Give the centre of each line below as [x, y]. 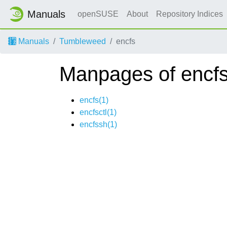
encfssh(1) [98, 124]
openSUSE [98, 14]
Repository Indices [191, 14]
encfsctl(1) [98, 112]
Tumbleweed [83, 41]
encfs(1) [94, 100]
